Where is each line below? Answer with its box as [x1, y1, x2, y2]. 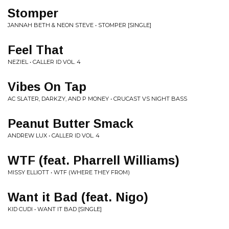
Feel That [8, 43, 63, 57]
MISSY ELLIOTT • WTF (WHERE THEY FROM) [8, 169, 130, 176]
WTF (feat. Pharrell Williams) [8, 153, 179, 167]
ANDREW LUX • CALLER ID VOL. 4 [8, 132, 100, 139]
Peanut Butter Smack [8, 117, 133, 130]
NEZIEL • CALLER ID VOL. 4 [8, 58, 81, 65]
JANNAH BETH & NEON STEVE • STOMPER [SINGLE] [8, 21, 151, 29]
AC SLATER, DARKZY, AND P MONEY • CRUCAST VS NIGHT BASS [8, 95, 187, 102]
